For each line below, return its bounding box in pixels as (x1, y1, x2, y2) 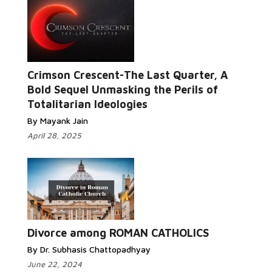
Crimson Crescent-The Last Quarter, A (27, 69, 228, 81)
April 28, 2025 (27, 131, 81, 140)
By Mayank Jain (27, 115, 88, 126)
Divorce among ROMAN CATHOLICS (27, 226, 209, 239)
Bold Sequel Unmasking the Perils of (27, 83, 218, 96)
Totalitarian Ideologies (27, 98, 148, 110)
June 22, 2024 (27, 259, 82, 269)
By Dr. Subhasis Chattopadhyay (27, 244, 151, 254)
